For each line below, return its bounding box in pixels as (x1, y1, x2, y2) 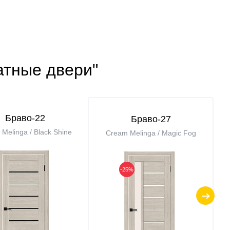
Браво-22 (5, 113, 45, 123)
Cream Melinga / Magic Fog (105, 129, 196, 137)
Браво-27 (130, 114, 171, 124)
